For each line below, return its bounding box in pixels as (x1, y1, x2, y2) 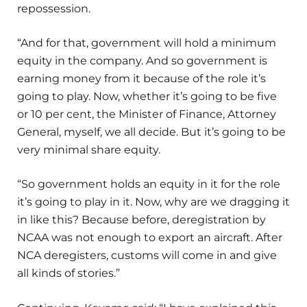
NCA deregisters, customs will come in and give (17, 249, 277, 262)
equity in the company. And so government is (17, 54, 267, 68)
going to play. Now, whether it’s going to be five (17, 90, 277, 103)
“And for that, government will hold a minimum (17, 36, 276, 50)
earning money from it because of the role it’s (17, 72, 266, 86)
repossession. (17, 2, 90, 16)
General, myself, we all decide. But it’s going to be (17, 125, 286, 139)
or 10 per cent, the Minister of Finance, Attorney (17, 108, 276, 121)
